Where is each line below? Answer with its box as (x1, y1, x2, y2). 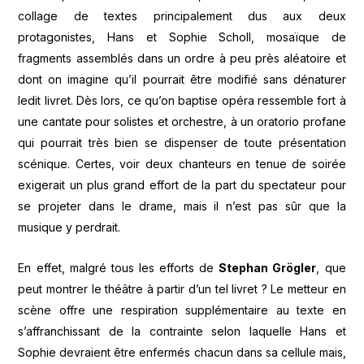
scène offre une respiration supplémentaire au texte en (18, 303, 346, 318)
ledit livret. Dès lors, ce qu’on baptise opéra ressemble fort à (18, 93, 346, 107)
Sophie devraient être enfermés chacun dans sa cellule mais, (18, 345, 346, 360)
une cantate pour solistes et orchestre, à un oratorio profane (18, 114, 346, 128)
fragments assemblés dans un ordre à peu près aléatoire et (18, 50, 346, 65)
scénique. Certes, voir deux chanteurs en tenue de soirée (18, 156, 346, 171)
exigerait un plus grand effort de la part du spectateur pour (18, 177, 346, 192)
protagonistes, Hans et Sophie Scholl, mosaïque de (18, 29, 346, 44)
